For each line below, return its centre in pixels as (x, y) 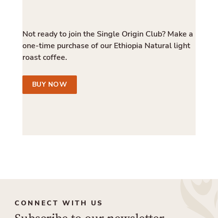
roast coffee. (45, 57)
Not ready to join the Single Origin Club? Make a (108, 34)
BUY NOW (50, 84)
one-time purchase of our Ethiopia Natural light (106, 45)
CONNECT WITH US (59, 203)
